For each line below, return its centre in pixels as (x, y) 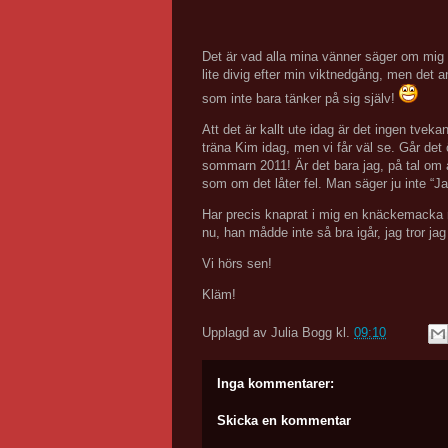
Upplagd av (236, 332)
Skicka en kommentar (284, 420)
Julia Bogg (301, 332)
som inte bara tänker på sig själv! (300, 98)
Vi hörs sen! (237, 263)
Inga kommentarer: (275, 383)
